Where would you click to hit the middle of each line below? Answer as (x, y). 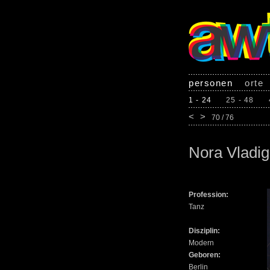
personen (211, 83)
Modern (201, 243)
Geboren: (205, 255)
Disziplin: (204, 231)
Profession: (209, 195)
